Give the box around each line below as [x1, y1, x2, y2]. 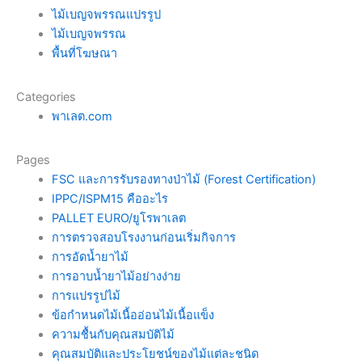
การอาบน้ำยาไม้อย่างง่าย [51, 268, 181, 284]
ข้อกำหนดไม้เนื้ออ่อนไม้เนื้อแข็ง [51, 307, 214, 322]
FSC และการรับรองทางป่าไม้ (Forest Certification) [51, 171, 316, 187]
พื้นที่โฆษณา [51, 45, 117, 61]
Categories [16, 89, 76, 104]
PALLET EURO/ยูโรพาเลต [51, 210, 186, 225]
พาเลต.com [51, 108, 112, 124]
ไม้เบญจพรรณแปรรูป [51, 6, 161, 22]
